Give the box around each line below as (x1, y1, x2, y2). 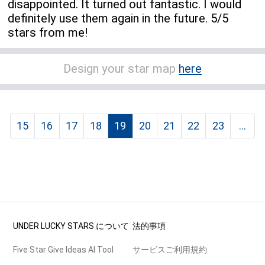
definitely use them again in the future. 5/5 (8, 11, 229, 26)
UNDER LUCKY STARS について (13, 221, 130, 231)
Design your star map (63, 62, 179, 76)
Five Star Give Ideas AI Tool (13, 245, 114, 255)
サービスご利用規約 (132, 245, 207, 255)
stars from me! (8, 25, 88, 40)
